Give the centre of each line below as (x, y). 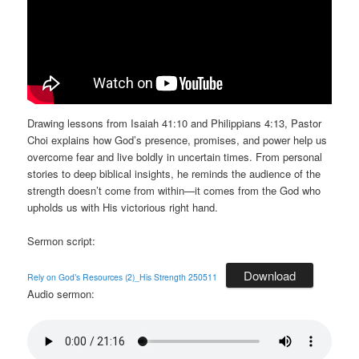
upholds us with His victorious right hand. (123, 208)
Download (270, 276)
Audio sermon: (61, 294)
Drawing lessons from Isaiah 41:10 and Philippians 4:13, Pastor (175, 123)
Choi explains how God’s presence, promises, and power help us (177, 140)
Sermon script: (62, 241)
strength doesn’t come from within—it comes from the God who (174, 191)
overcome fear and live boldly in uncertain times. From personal (175, 157)
